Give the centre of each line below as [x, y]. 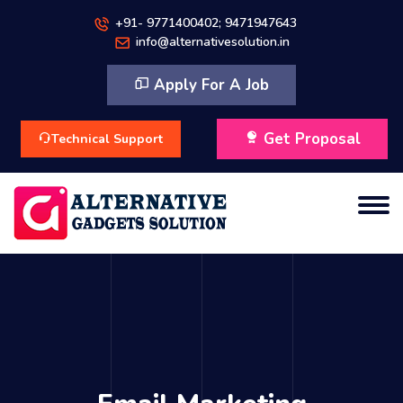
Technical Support [107, 139]
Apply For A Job [209, 85]
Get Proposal [310, 139]
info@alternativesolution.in [212, 42]
